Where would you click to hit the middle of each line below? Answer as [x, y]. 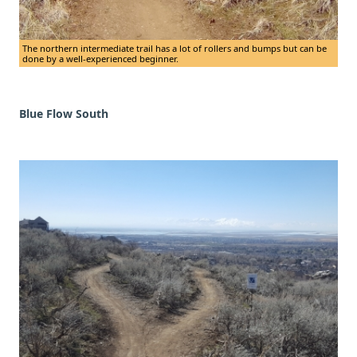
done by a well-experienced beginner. [100, 59]
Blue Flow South [64, 114]
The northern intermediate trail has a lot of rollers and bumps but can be [175, 49]
